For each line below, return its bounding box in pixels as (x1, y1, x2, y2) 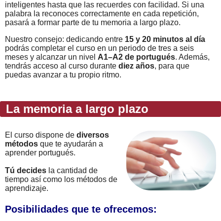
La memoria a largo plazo (2, 102, 148, 115)
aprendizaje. (5, 184, 48, 192)
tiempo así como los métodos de (5, 175, 117, 184)
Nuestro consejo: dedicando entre (5, 35, 125, 43)
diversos (76, 131, 109, 139)
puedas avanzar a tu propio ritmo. (5, 71, 121, 79)
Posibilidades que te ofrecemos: (5, 204, 157, 215)
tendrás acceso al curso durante (5, 62, 118, 70)
